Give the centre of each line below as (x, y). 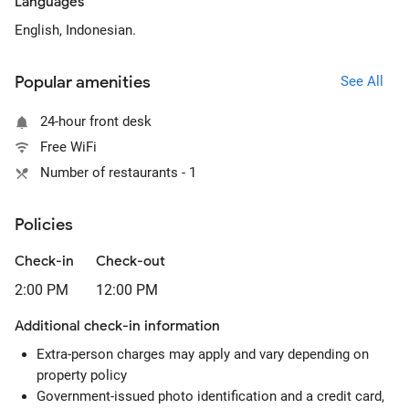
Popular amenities (83, 82)
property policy (82, 375)
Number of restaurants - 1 (118, 173)
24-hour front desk (96, 121)
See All (362, 81)
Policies (44, 225)
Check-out (131, 261)
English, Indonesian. (75, 30)
